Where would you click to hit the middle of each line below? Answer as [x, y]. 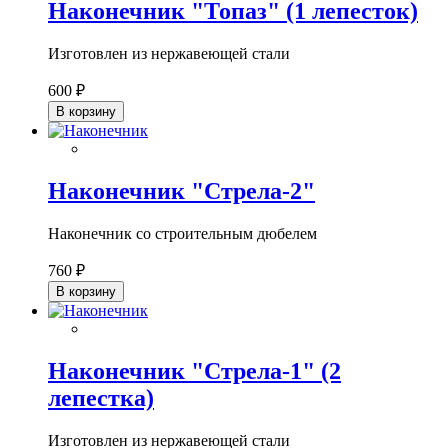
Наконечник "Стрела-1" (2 [194, 370]
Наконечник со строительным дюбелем [182, 233]
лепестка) [101, 397]
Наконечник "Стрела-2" [181, 190]
